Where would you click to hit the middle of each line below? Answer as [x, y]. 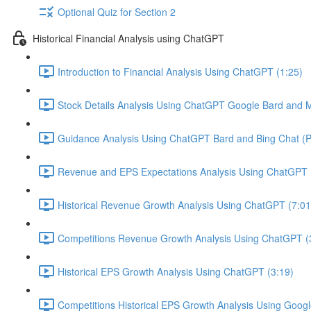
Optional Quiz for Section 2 [117, 11]
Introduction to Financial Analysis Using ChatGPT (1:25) [180, 71]
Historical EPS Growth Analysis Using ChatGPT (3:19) [176, 271]
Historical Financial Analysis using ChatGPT [128, 38]
